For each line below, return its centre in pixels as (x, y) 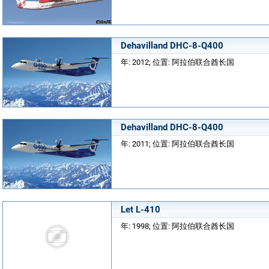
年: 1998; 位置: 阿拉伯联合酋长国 (177, 226)
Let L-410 (141, 209)
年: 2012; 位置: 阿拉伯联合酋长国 (177, 62)
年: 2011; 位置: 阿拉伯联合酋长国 (177, 144)
